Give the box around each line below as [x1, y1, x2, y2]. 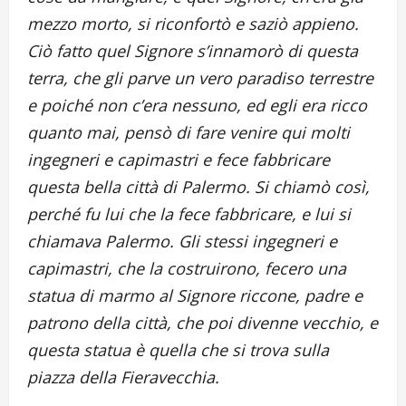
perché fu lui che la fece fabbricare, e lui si [27, 203, 351, 226]
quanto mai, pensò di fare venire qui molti [27, 121, 350, 144]
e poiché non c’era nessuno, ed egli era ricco [27, 94, 367, 117]
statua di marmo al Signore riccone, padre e [27, 285, 362, 307]
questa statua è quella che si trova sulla [27, 339, 329, 362]
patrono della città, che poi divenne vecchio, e [27, 312, 378, 334]
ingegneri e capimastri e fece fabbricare [27, 149, 330, 171]
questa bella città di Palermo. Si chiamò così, [27, 176, 370, 198]
